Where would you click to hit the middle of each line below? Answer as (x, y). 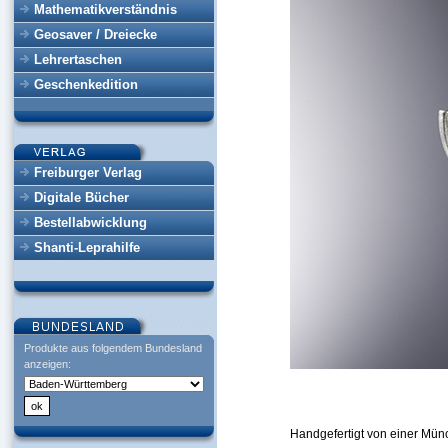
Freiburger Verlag (88, 172)
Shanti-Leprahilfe (87, 247)
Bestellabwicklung (90, 222)
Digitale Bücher (81, 197)
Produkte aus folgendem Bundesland (113, 348)
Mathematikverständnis (105, 9)
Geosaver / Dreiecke (95, 34)
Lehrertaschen (78, 59)
